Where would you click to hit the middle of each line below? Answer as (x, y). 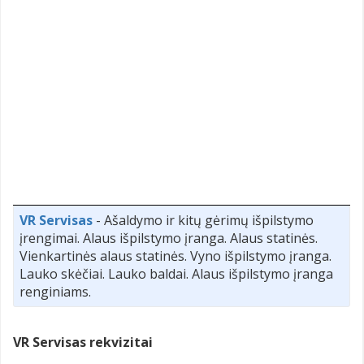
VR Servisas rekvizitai (83, 342)
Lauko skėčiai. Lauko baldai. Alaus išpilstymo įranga (176, 273)
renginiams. (55, 291)
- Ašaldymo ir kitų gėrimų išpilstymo (203, 220)
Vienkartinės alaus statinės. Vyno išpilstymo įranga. (175, 256)
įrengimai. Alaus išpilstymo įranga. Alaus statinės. (169, 238)
